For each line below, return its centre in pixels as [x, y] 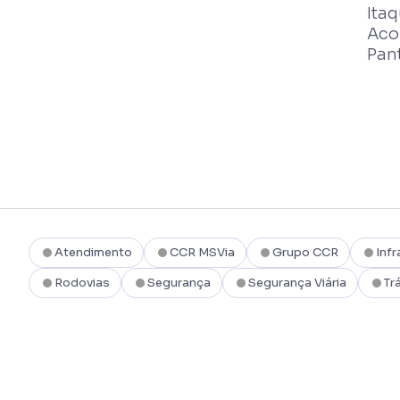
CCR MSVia [202, 252]
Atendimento [93, 252]
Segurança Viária [297, 282]
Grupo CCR [305, 252]
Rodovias [82, 282]
